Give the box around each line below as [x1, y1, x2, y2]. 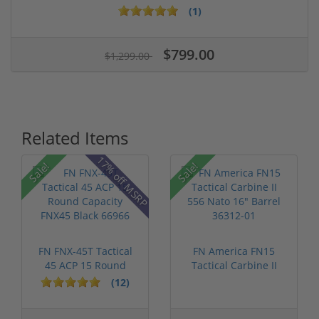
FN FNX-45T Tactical [38, 244, 132, 258]
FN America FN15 [193, 244, 275, 258]
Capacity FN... [53, 273, 117, 287]
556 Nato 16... [201, 273, 267, 287]
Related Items [21, 126, 128, 150]
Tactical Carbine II [191, 258, 277, 273]
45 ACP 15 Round [44, 258, 126, 273]
